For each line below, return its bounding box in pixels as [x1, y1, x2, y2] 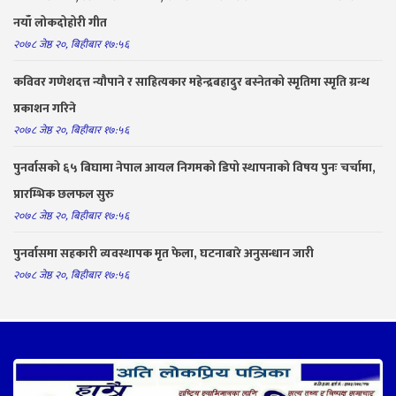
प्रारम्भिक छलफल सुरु [13, 183, 114, 204]
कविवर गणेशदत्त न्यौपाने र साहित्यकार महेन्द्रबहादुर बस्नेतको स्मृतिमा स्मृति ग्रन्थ [13, 71, 369, 92]
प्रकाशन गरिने [13, 97, 76, 118]
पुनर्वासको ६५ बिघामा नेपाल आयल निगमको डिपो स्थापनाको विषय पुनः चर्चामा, [13, 156, 376, 178]
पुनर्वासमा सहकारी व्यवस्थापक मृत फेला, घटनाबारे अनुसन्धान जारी [13, 242, 314, 263]
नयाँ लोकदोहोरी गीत [13, 11, 107, 33]
